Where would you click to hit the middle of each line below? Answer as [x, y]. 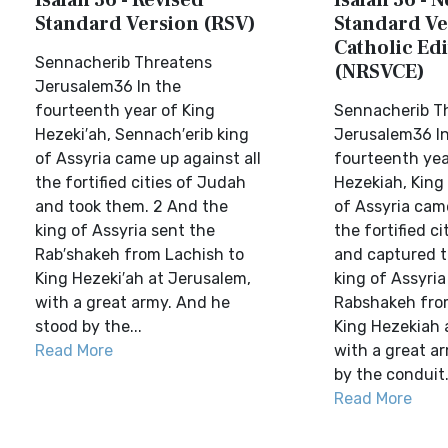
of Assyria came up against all [148, 158]
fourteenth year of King [125, 110]
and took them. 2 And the [131, 206]
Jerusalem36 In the [108, 86]
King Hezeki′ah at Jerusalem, [143, 278]
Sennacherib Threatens [123, 62]
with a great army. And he [132, 302]
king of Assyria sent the [125, 230]
